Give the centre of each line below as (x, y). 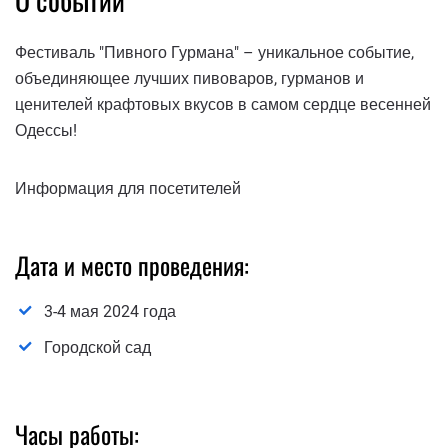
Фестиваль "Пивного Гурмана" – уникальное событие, (214, 52)
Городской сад (97, 348)
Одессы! (46, 130)
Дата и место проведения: (132, 264)
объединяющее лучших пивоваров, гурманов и (189, 78)
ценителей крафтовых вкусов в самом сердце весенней (223, 104)
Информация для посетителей (128, 188)
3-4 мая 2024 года (110, 312)
